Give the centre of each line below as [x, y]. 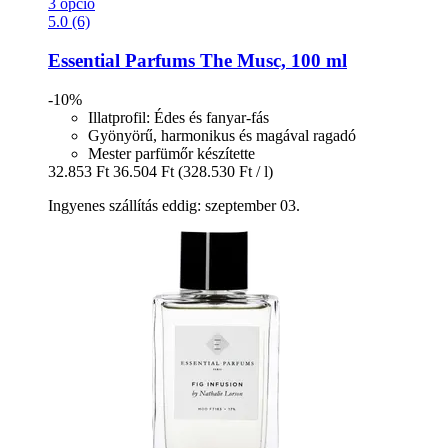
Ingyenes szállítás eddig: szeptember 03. [174, 205]
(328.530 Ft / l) [225, 171]
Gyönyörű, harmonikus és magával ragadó [222, 135]
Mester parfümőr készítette [171, 153]
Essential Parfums [121, 60]
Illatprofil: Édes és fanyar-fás [178, 117]
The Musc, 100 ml [271, 60]
